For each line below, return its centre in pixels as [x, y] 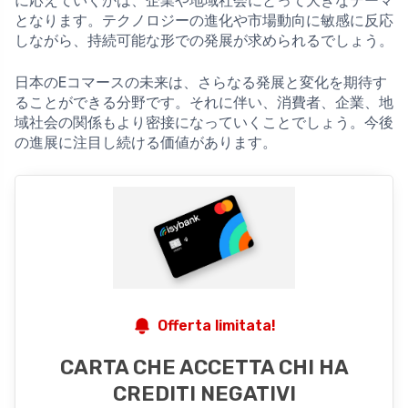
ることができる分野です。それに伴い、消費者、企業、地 [204, 102]
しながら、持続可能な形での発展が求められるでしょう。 [204, 40]
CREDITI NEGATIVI [204, 393]
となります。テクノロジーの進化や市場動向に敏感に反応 [204, 20]
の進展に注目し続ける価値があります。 [146, 142]
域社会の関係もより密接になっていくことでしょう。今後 [204, 122]
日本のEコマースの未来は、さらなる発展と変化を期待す [201, 82]
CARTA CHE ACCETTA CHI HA [204, 367]
